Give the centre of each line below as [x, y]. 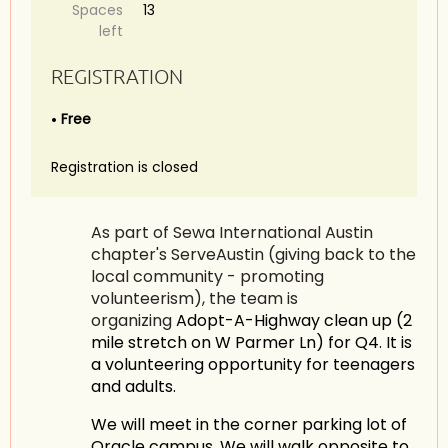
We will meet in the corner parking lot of [249, 424]
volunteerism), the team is [194, 298]
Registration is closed [124, 167]
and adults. [133, 386]
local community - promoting [207, 276]
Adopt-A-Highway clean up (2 [294, 320]
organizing [133, 320]
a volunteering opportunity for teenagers [253, 364]
